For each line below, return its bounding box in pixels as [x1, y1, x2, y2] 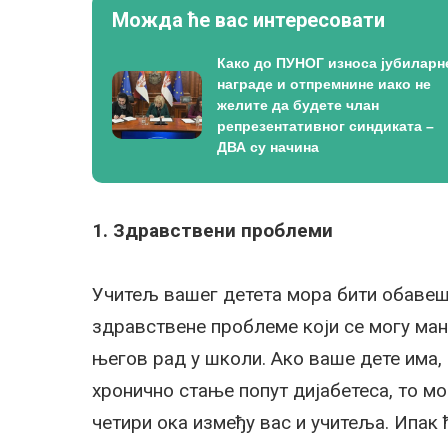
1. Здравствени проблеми [92, 218, 333, 242]
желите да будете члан [217, 96, 379, 113]
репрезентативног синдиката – [217, 117, 434, 134]
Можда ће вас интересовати [112, 7, 385, 32]
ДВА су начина [217, 138, 319, 155]
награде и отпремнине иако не [217, 75, 431, 92]
